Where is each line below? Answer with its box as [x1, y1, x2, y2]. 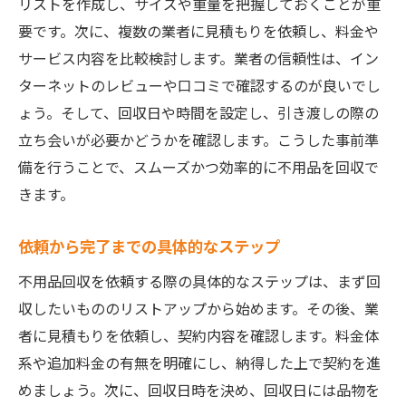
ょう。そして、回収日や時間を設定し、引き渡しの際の [18, 101, 379, 123]
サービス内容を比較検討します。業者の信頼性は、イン [18, 47, 379, 69]
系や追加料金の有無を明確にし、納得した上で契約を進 [18, 352, 381, 373]
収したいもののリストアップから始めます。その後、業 [18, 297, 379, 319]
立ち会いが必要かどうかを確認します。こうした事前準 [18, 129, 379, 150]
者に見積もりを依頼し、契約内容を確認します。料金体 [18, 324, 379, 346]
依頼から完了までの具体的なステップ [18, 235, 280, 257]
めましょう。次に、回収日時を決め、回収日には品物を [18, 379, 380, 401]
